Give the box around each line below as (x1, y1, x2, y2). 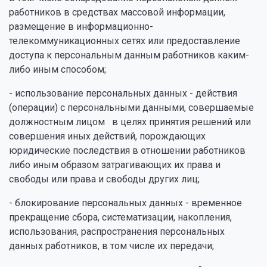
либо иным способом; (9, 64, 106, 75)
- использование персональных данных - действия (9, 88, 237, 99)
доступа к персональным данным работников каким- (9, 49, 249, 61)
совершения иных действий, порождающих (9, 131, 206, 142)
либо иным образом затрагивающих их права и (9, 159, 221, 170)
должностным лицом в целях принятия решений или (9, 116, 251, 128)
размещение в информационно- (9, 21, 153, 32)
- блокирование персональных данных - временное (9, 197, 242, 209)
